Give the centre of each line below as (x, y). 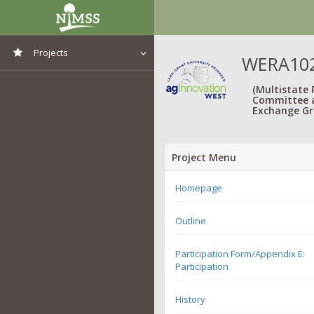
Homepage (199, 187)
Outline (191, 220)
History (190, 299)
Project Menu (204, 157)
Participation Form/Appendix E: (240, 253)
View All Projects (67, 81)
